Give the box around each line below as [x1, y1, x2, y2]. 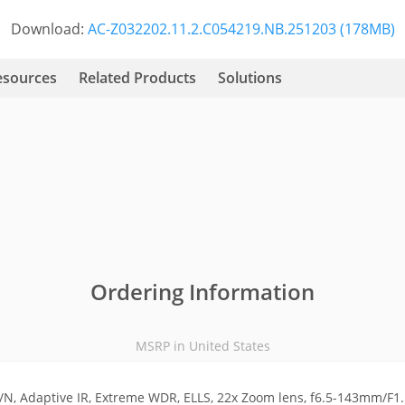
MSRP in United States [135, 337, 270, 354]
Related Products [78, 68, 196, 88]
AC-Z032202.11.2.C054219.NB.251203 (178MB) [87, 19, 395, 39]
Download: [10, 19, 88, 39]
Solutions [217, 68, 282, 88]
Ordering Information [90, 277, 315, 306]
